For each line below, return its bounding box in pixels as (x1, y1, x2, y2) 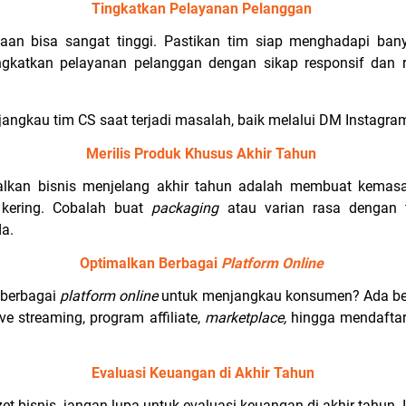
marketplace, (204, 309, 291, 326)
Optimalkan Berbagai (79, 255, 221, 272)
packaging (151, 199, 227, 217)
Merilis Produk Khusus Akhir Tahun (86, 145, 320, 162)
